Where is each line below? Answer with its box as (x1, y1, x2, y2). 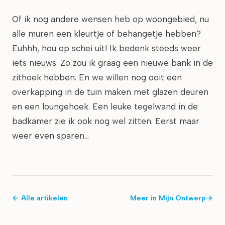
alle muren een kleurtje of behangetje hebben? (12, 29, 201, 39)
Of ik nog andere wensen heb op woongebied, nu (12, 14, 209, 24)
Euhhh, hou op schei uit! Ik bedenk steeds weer (12, 43, 201, 53)
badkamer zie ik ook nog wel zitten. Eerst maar (12, 116, 199, 126)
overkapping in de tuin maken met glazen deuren (12, 87, 208, 97)
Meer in (130, 193, 159, 202)
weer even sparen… (12, 131, 89, 141)
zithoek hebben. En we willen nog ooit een (12, 72, 182, 82)
